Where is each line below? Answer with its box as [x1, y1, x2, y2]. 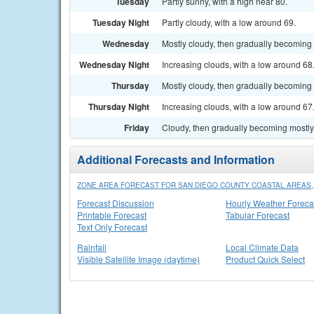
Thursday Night [88, 100, 149, 113]
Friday [124, 121, 149, 134]
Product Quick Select [226, 253, 305, 265]
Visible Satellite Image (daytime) [77, 253, 200, 265]
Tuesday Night [93, 16, 149, 29]
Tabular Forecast [226, 209, 289, 221]
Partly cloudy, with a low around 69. [162, 16, 296, 28]
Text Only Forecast [77, 221, 147, 233]
